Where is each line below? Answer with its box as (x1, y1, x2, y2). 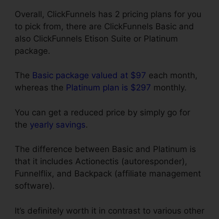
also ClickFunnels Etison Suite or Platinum (15, 33, 178, 44)
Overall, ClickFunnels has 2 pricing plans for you (15, 9, 201, 19)
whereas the (15, 83, 66, 93)
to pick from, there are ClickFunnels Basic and (15, 21, 194, 31)
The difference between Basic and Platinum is (15, 144, 196, 154)
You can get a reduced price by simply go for (15, 107, 190, 117)
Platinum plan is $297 (66, 83, 151, 93)
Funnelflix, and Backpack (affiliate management (15, 169, 201, 179)
